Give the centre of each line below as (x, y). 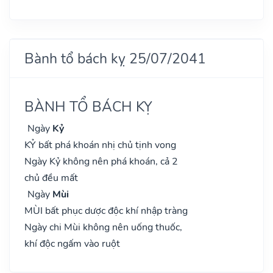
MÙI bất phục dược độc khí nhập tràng (106, 211)
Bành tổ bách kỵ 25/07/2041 (115, 58)
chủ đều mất (51, 178)
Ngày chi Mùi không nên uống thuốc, (103, 227)
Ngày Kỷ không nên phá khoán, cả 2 (101, 161)
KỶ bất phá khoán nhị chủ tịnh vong (100, 145)
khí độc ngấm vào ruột (72, 243)
